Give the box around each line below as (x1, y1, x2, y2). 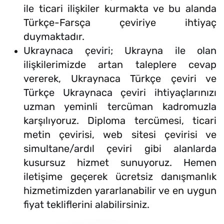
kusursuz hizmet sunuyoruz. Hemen (23, 156, 216, 169)
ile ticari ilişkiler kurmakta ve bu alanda (23, 2, 216, 15)
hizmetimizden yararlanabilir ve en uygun (23, 184, 216, 197)
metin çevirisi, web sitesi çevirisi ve (23, 128, 216, 141)
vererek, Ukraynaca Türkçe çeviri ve (23, 72, 216, 85)
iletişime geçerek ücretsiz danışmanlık (23, 170, 216, 183)
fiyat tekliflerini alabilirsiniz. (23, 198, 149, 211)
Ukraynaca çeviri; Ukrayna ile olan (23, 44, 216, 57)
